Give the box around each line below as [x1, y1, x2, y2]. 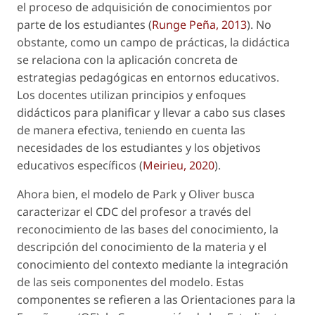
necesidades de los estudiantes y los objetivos [17, 139, 261, 155]
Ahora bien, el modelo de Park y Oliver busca [17, 186, 255, 202]
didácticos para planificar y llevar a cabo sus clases [17, 104, 285, 120]
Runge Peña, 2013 [152, 16, 247, 32]
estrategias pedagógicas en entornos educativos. [17, 69, 279, 85]
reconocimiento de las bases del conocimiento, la [17, 221, 278, 237]
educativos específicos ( [17, 157, 143, 173]
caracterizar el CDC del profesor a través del [17, 203, 251, 219]
